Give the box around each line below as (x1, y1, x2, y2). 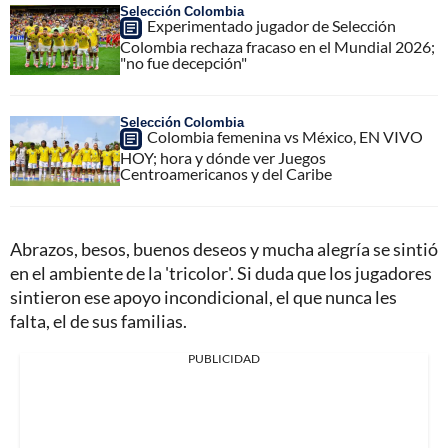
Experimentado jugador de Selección (147, 15, 396, 35)
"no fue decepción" (120, 52, 247, 72)
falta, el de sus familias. (10, 309, 187, 332)
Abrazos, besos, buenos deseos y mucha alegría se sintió (10, 237, 438, 260)
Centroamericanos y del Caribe (120, 163, 332, 183)
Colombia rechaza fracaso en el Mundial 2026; (120, 36, 435, 56)
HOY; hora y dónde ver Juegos (120, 147, 326, 167)
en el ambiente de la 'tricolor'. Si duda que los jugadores (10, 261, 432, 284)
